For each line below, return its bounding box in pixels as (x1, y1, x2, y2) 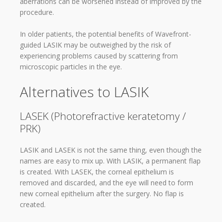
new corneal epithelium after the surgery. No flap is (20, 188, 184, 198)
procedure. (20, 7, 54, 17)
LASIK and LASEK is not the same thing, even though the (20, 145, 202, 155)
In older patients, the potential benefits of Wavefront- (20, 29, 191, 39)
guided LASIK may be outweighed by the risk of (20, 40, 171, 50)
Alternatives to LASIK (20, 82, 149, 101)
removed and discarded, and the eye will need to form (20, 177, 193, 187)
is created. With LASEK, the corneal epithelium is (20, 166, 174, 176)
